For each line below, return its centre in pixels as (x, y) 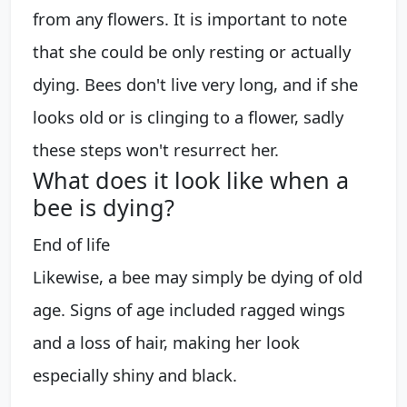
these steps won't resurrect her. (156, 150)
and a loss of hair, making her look (166, 342)
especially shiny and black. (135, 375)
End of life (71, 244)
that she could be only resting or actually (192, 52)
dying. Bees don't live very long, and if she (195, 84)
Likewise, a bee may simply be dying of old (198, 277)
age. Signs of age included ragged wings (189, 310)
